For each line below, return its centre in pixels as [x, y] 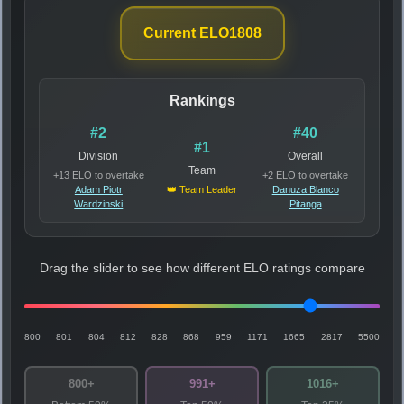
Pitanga [305, 203]
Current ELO [186, 32]
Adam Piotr [98, 189]
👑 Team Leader [202, 189]
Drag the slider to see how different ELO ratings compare [202, 268]
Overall [306, 156]
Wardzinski [99, 203]
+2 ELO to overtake [306, 174]
